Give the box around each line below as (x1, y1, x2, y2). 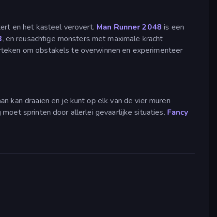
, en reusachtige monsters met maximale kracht (2, 33, 163, 45)
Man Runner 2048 (96, 22, 162, 33)
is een (161, 22, 184, 33)
